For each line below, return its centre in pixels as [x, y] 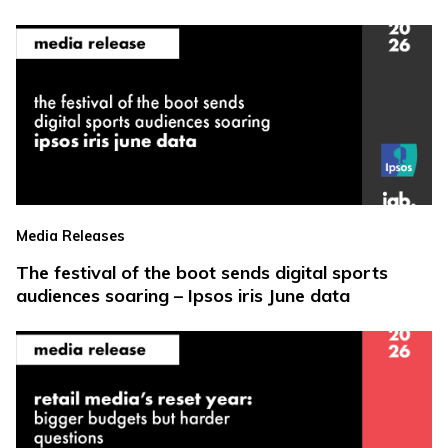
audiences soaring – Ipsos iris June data [183, 296]
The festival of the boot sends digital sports [202, 273]
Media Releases [70, 236]
